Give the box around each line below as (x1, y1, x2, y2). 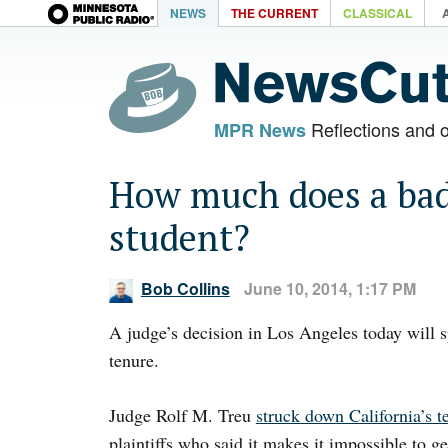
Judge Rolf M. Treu (108, 403, 256, 427)
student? (108, 214, 250, 261)
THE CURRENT (231, 4, 318, 22)
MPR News (213, 117, 306, 143)
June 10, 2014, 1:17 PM (243, 277, 416, 301)
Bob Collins (140, 277, 230, 301)
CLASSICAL (343, 4, 412, 22)
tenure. (108, 348, 159, 372)
